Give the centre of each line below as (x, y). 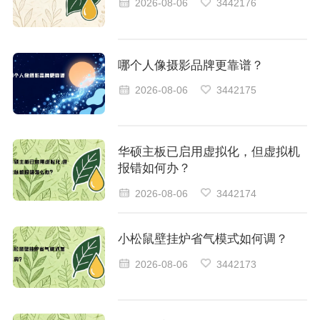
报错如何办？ (154, 169)
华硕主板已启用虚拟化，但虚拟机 (209, 152)
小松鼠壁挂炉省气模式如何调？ (202, 239)
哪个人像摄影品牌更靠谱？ (190, 65)
